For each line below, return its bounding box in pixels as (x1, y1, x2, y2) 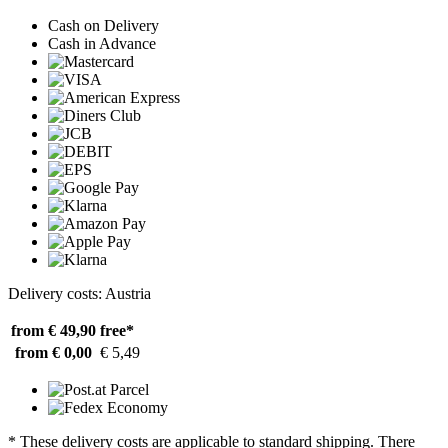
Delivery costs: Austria (8, 284, 151, 302)
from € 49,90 (11, 321, 96, 339)
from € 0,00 (15, 343, 92, 361)
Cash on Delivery (48, 16, 159, 34)
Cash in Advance (48, 34, 156, 52)
